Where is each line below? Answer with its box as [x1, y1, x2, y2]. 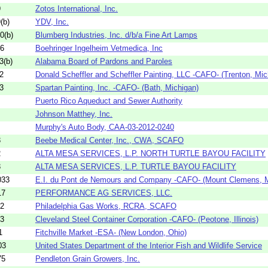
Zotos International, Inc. [35, 4, 118, 13]
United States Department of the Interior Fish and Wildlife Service [35, 240, 262, 250]
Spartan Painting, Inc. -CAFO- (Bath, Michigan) [35, 83, 199, 92]
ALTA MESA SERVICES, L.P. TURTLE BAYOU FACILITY [35, 162, 236, 171]
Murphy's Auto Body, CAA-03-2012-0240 [35, 122, 174, 132]
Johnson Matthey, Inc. [35, 109, 112, 118]
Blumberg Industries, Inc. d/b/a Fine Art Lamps [35, 30, 197, 39]
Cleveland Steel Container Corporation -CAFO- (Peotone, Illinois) [35, 214, 258, 224]
